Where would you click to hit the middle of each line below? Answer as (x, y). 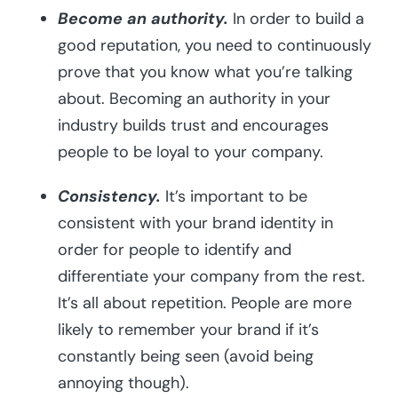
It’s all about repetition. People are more (205, 303)
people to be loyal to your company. (191, 152)
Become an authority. (143, 19)
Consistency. (109, 197)
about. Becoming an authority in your (194, 99)
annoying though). (123, 383)
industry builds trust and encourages (193, 126)
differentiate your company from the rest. (211, 277)
